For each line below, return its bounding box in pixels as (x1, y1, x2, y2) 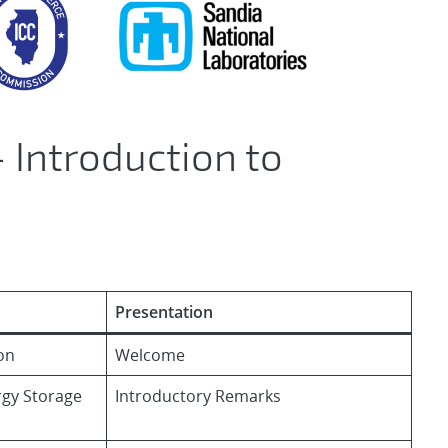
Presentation (115, 301, 213, 323)
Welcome (115, 344, 185, 366)
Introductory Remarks (115, 385, 281, 407)
